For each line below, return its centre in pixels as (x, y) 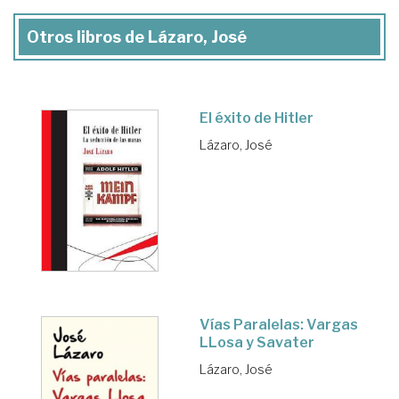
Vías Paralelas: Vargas (279, 324)
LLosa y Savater (257, 342)
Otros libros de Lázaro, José (137, 37)
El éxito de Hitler (256, 118)
